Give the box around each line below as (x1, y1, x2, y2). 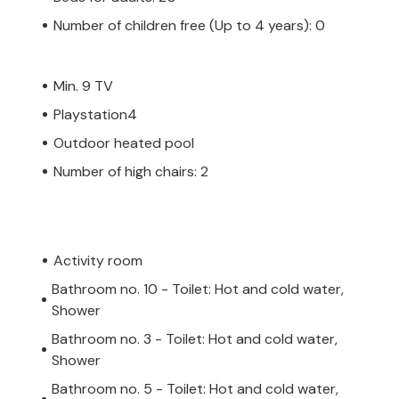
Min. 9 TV (53, 76, 113, 95)
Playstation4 (53, 104, 137, 124)
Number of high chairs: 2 (53, 161, 208, 181)
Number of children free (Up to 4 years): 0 (53, 15, 325, 35)
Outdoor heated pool (53, 133, 194, 152)
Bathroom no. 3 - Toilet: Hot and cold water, (52, 329, 338, 348)
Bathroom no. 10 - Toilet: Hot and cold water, (52, 279, 345, 298)
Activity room (53, 250, 142, 270)
